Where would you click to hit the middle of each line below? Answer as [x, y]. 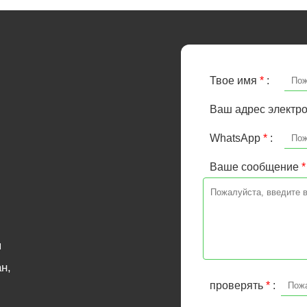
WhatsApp [236, 138]
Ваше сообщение [256, 167]
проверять [238, 285]
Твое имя [235, 81]
